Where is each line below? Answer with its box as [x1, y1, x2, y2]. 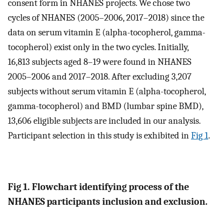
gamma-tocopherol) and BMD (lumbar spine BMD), [8, 100, 203, 111]
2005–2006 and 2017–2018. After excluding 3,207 [8, 71, 192, 82]
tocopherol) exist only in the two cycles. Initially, [8, 41, 189, 53]
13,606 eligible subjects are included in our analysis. [8, 115, 200, 126]
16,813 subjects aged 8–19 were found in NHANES [8, 56, 192, 67]
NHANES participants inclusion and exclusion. [8, 195, 208, 207]
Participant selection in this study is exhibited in [8, 130, 191, 141]
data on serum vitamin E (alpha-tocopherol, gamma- [8, 27, 205, 38]
